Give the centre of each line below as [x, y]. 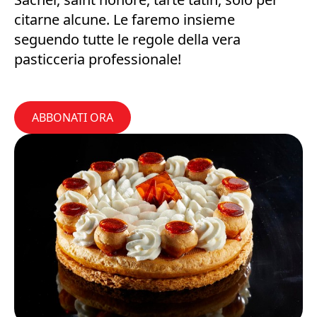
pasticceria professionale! [98, 59]
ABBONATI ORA [73, 117]
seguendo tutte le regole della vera [127, 39]
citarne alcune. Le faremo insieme [125, 19]
